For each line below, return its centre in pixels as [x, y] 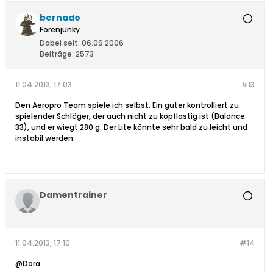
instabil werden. [45, 138]
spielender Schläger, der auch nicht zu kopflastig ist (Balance [130, 116]
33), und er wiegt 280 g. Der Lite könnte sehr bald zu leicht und [131, 127]
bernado [60, 18]
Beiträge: [57, 54]
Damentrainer [73, 195]
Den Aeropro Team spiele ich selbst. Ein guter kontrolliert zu [127, 105]
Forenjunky [60, 30]
